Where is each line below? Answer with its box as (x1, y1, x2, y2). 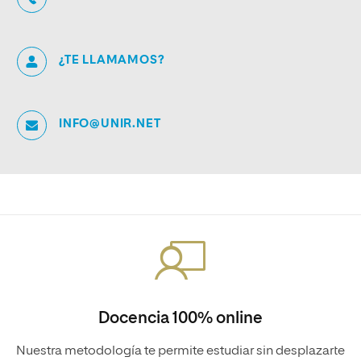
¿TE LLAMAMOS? (59, 54, 165, 66)
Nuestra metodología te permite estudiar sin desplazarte (16, 345, 345, 358)
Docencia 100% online (98, 310, 263, 326)
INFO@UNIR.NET (59, 118, 161, 130)
